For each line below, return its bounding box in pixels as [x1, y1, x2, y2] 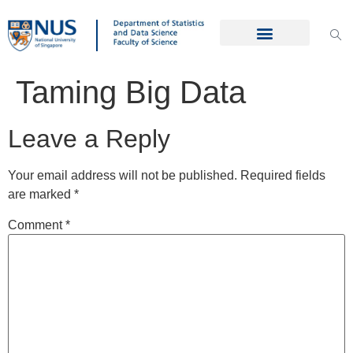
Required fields [240, 168, 325, 182]
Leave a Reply [8, 124, 170, 153]
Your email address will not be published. [8, 168, 237, 182]
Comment [8, 217, 65, 232]
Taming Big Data [16, 74, 246, 110]
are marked [8, 187, 74, 201]
